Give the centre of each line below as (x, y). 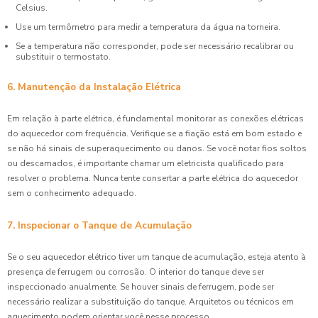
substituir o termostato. (63, 56)
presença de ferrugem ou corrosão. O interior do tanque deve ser (136, 272)
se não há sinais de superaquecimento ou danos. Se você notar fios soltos (157, 148)
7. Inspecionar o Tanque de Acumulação (99, 225)
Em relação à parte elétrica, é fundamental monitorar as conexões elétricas (155, 118)
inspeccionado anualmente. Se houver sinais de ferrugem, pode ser (141, 286)
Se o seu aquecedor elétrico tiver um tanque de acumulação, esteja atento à (157, 257)
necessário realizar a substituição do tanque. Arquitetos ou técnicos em (150, 301)
